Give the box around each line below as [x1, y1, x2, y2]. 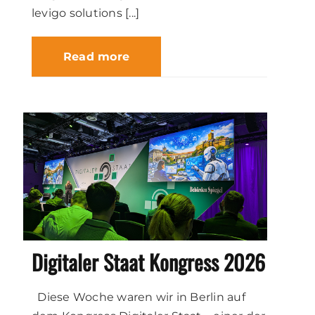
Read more [63, 49, 130, 63]
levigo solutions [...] [32, 6, 140, 20]
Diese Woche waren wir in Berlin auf [32, 290, 245, 304]
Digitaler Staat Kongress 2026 [32, 245, 265, 278]
